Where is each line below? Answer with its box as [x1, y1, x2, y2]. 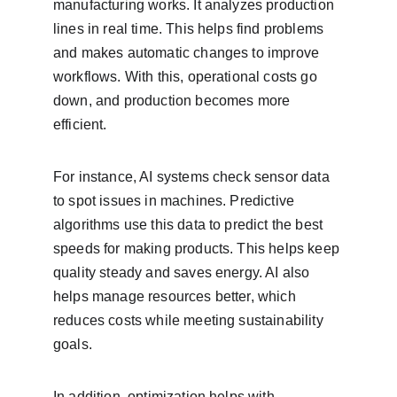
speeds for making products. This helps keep [53, 241, 344, 256]
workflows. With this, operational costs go [53, 69, 321, 84]
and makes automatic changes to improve [53, 45, 323, 60]
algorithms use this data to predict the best [53, 217, 327, 232]
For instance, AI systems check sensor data [53, 169, 333, 184]
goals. [53, 337, 92, 352]
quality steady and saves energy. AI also [53, 265, 314, 280]
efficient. [53, 117, 107, 132]
